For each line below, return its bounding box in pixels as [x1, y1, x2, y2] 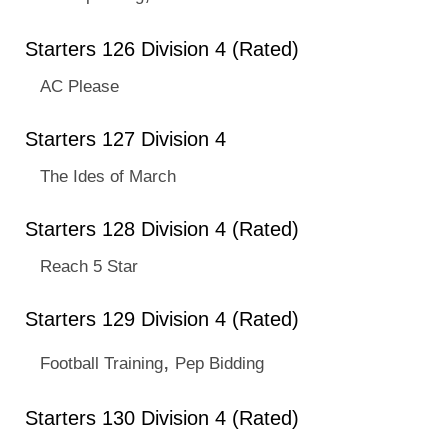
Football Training [40, 353, 163, 373]
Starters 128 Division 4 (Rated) [25, 218, 299, 240]
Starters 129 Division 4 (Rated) [25, 308, 299, 330]
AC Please [40, 76, 119, 96]
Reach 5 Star [40, 256, 138, 276]
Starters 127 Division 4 [25, 128, 226, 150]
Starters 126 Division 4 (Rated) [25, 38, 299, 60]
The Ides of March [40, 166, 176, 186]
